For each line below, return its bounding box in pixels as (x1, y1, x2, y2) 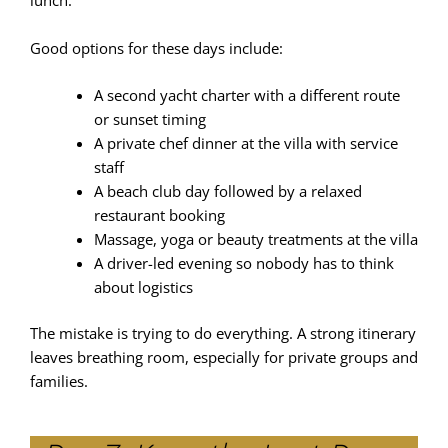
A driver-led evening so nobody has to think (93, 253, 394, 274)
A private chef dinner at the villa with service (93, 133, 398, 154)
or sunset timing (93, 109, 206, 130)
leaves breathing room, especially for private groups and (30, 346, 418, 367)
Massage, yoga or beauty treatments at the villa (93, 229, 418, 250)
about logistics (93, 277, 193, 298)
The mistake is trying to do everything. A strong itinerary (30, 322, 416, 343)
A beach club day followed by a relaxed (93, 181, 362, 202)
